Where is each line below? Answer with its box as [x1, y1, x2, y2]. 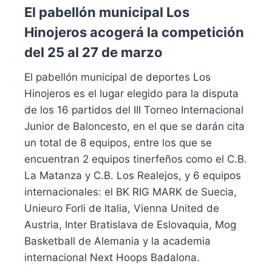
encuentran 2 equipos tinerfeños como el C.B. [24, 152, 247, 165]
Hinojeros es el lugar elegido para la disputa [24, 87, 239, 100]
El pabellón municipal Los [24, 4, 189, 20]
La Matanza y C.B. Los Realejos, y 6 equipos [24, 169, 241, 182]
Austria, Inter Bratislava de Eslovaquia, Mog [24, 218, 236, 231]
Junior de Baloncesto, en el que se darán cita [24, 120, 245, 132]
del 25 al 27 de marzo [24, 44, 163, 60]
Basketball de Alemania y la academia [24, 234, 211, 247]
